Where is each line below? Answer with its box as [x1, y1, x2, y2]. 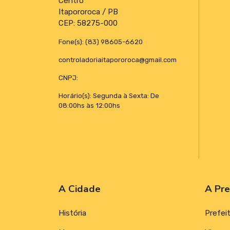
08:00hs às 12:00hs [59, 101, 120, 109]
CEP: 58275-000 [59, 18, 118, 28]
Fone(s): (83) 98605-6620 [59, 37, 143, 46]
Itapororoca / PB [59, 7, 118, 16]
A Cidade [59, 182, 101, 196]
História [59, 208, 86, 218]
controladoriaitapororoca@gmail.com [59, 55, 177, 64]
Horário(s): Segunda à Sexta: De [59, 91, 159, 100]
